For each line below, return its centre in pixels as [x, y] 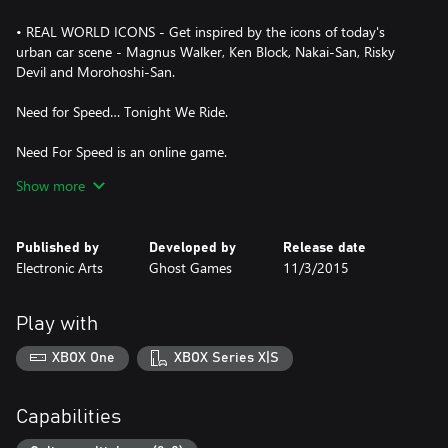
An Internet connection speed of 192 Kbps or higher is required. [211, 171]
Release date [324, 247]
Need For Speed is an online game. [121, 151]
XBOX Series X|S [226, 358]
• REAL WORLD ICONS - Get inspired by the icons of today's [200, 31]
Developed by [193, 247]
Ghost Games [191, 267]
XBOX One [84, 358]
